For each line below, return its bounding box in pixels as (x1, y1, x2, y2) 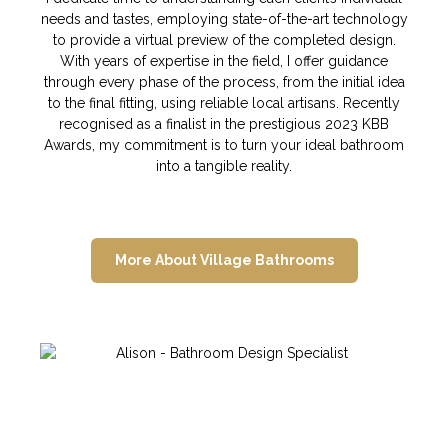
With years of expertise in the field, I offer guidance (60, 52, 388, 69)
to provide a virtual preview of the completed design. (52, 31, 396, 48)
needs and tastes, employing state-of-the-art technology (40, 10, 408, 27)
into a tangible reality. (156, 157, 292, 174)
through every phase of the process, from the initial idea (43, 73, 405, 90)
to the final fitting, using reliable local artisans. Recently (48, 94, 400, 111)
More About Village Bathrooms (114, 251, 334, 268)
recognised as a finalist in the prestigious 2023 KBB (59, 115, 389, 132)
